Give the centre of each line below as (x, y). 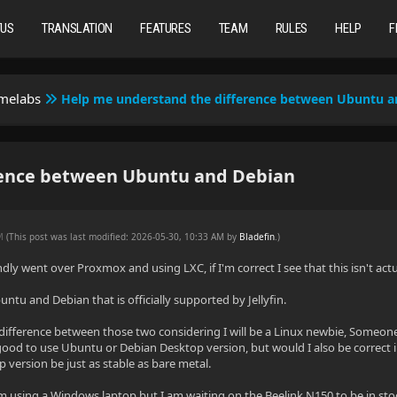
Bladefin (257, 237)
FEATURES (166, 28)
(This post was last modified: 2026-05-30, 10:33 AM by (123, 237)
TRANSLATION (77, 28)
